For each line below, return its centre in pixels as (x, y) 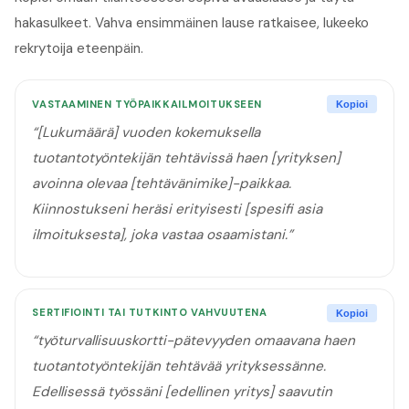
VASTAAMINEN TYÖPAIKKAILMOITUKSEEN (147, 104)
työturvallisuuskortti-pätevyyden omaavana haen (197, 341)
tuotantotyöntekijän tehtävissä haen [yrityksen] (187, 157)
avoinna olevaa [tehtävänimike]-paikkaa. (162, 183)
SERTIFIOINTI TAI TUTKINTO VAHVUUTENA (150, 313)
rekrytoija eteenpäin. (79, 49)
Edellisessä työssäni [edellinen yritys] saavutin (183, 392)
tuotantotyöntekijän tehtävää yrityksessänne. (179, 367)
